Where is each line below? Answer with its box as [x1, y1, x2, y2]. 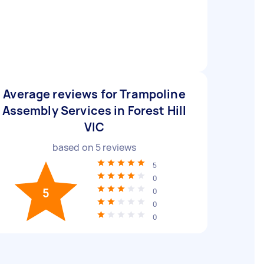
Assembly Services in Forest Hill [2, 103, 187, 118]
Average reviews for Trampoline [3, 86, 186, 102]
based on [52, 141, 95, 154]
